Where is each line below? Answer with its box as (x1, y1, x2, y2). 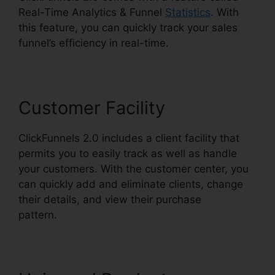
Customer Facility (18, 97, 165, 118)
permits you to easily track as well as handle (18, 147, 237, 160)
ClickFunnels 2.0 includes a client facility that (18, 132, 239, 144)
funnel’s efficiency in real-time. (18, 37, 169, 49)
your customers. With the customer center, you (18, 163, 249, 175)
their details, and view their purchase (18, 193, 201, 206)
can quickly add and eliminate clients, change (18, 178, 243, 190)
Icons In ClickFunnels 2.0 (57, 209, 178, 221)
